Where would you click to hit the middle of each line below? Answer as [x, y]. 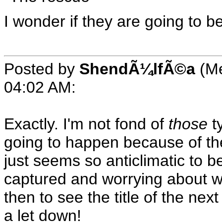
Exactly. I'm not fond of [86, 124]
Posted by [42, 69]
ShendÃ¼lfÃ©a [137, 69]
